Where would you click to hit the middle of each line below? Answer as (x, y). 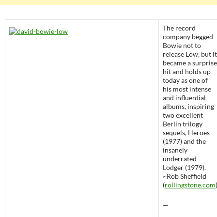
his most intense (187, 89)
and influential (184, 98)
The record (179, 28)
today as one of (185, 80)
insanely (175, 150)
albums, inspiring (188, 107)
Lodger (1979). (184, 168)
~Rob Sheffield (185, 176)
